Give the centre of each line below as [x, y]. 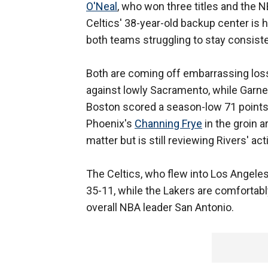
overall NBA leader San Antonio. [160, 208]
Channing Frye [168, 124]
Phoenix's [110, 124]
